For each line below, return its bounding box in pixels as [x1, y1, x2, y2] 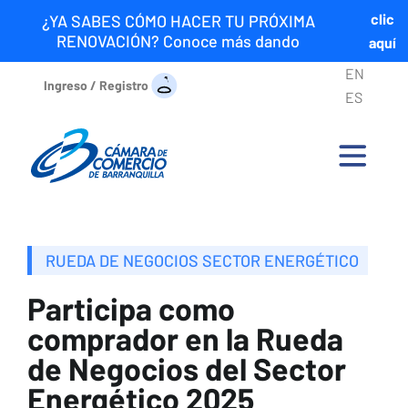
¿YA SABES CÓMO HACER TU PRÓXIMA [41, 11, 315, 31]
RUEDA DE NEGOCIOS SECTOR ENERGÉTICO [46, 250, 359, 271]
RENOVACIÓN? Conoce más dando [56, 31, 301, 51]
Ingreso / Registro [44, 76, 148, 93]
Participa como [27, 290, 235, 328]
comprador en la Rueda [27, 320, 343, 358]
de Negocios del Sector [27, 350, 346, 388]
